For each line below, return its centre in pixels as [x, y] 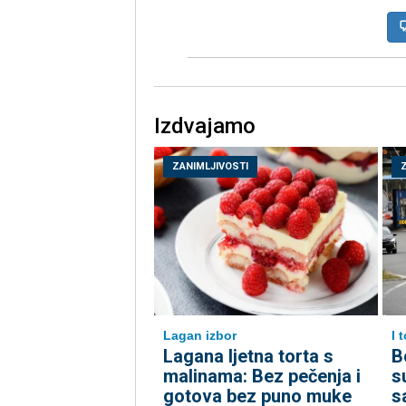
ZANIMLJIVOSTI [210, 167]
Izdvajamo [204, 126]
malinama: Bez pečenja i [261, 376]
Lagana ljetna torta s [248, 356]
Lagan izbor [199, 335]
